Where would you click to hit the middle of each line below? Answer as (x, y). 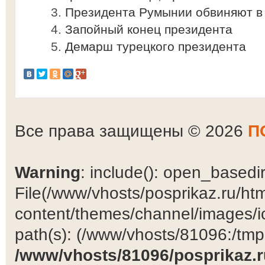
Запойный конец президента (149, 29)
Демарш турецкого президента (156, 46)
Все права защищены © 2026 (131, 131)
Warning (48, 172)
